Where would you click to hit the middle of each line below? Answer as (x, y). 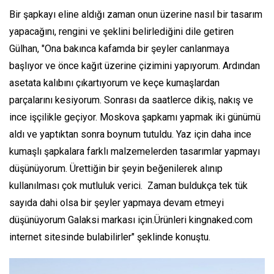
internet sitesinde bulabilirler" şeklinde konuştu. (110, 237)
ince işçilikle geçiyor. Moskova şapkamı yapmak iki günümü (135, 117)
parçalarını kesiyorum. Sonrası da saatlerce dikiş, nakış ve (131, 100)
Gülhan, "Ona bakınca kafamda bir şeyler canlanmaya (119, 48)
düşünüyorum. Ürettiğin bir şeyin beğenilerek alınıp (116, 168)
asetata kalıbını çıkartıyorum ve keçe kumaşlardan (114, 83)
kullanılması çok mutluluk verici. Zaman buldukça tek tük (128, 185)
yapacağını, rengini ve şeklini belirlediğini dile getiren (121, 31)
